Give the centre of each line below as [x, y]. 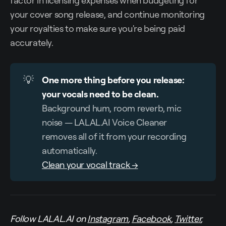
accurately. [32, 43]
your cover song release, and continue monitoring [107, 14]
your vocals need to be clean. [100, 94]
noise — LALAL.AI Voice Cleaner [105, 122]
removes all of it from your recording [114, 136]
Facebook [151, 219]
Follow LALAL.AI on [49, 219]
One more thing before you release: [113, 80]
